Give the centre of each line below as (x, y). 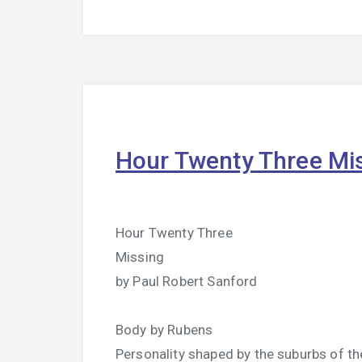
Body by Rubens (164, 330)
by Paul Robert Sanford (187, 281)
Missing (140, 257)
